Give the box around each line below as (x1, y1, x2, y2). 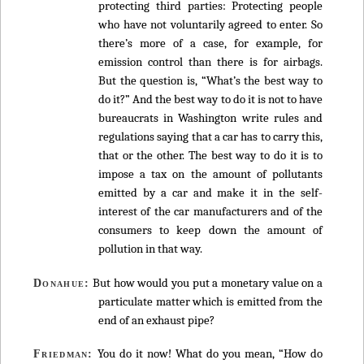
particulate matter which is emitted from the (98, 293, 323, 309)
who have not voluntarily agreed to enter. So (98, 17, 323, 32)
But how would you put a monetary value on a (89, 275, 323, 290)
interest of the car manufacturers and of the (98, 204, 323, 219)
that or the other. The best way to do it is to (98, 148, 323, 163)
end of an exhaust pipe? (98, 312, 214, 327)
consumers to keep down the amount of (98, 223, 323, 238)
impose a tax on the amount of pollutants (98, 167, 323, 182)
